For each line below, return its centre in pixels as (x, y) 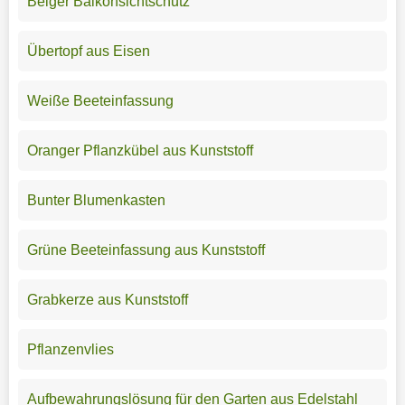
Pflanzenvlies (70, 349)
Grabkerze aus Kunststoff (107, 299)
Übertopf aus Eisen (88, 51)
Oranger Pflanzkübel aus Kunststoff (140, 150)
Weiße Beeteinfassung (100, 100)
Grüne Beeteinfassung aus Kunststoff (146, 250)
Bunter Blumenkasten (96, 200)
